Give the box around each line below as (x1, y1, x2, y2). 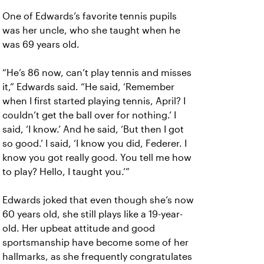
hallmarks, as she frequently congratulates (2, 252, 192, 262)
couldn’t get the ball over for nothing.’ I (2, 110, 176, 121)
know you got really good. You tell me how (2, 153, 192, 163)
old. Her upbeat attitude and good (2, 223, 155, 234)
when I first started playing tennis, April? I (2, 96, 186, 107)
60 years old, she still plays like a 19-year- (2, 209, 183, 220)
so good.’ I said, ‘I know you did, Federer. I (2, 138, 187, 149)
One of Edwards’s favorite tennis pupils (2, 11, 177, 22)
